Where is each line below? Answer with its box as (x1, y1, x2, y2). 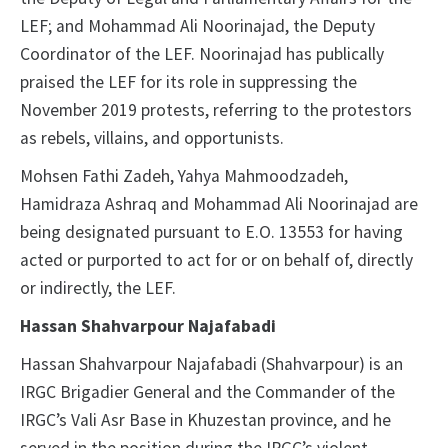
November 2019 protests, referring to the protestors (20, 99, 412, 122)
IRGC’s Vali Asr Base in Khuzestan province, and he (20, 409, 391, 432)
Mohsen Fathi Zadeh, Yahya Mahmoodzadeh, (20, 165, 348, 188)
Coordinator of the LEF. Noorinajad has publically (20, 43, 384, 66)
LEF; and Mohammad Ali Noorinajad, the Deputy (20, 15, 375, 38)
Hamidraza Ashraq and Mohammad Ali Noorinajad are (20, 193, 418, 216)
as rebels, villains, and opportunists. (20, 127, 284, 150)
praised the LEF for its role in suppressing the (20, 71, 357, 94)
